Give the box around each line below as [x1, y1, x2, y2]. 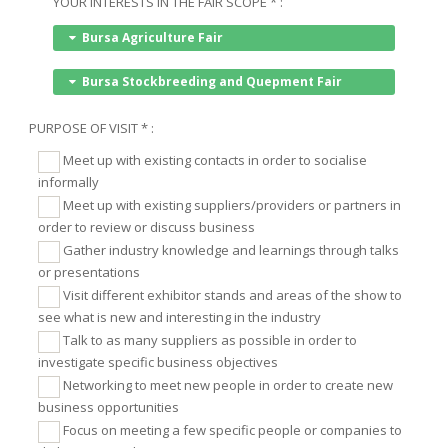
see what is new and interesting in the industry [271, 307, 322, 326]
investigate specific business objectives [38, 352, 279, 371]
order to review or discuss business [38, 217, 256, 236]
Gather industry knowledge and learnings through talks [60, 241, 400, 260]
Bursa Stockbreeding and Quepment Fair [82, 72, 343, 90]
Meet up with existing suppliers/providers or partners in [60, 196, 402, 215]
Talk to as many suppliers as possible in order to [60, 331, 358, 350]
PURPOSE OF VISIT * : [23, 118, 155, 137]
